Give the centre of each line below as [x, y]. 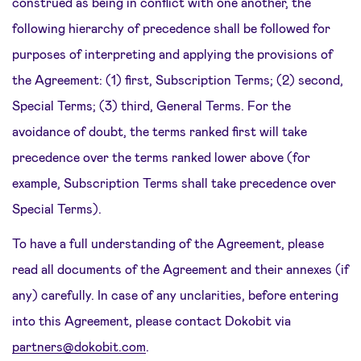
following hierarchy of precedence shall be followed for [171, 28]
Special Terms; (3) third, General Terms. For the [151, 105]
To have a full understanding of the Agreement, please [168, 243]
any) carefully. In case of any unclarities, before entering [175, 295]
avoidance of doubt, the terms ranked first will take [160, 131]
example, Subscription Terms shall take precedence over [174, 183]
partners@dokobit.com [79, 346]
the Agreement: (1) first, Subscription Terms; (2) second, [178, 79]
